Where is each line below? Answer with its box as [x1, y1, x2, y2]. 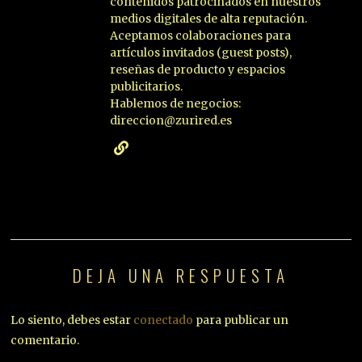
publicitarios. [110, 78, 183, 94]
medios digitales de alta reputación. [110, 11, 308, 26]
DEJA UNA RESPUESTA [72, 262, 289, 288]
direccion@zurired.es [110, 112, 233, 128]
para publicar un [193, 312, 289, 327]
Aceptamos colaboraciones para [110, 27, 292, 43]
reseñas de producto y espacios [110, 61, 286, 77]
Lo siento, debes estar [11, 312, 134, 327]
